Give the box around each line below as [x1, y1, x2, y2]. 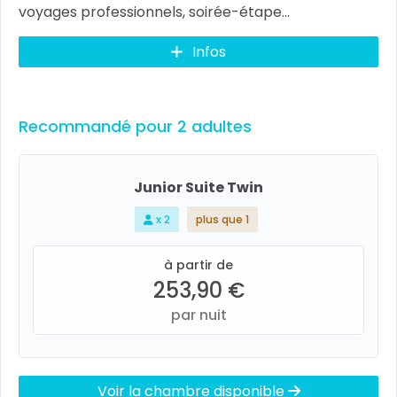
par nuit [170, 305, 227, 325]
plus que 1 [196, 212, 249, 227]
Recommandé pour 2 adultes [19, 115, 252, 137]
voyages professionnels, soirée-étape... [19, 2, 290, 22]
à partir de [164, 256, 233, 274]
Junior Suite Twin [134, 177, 263, 198]
